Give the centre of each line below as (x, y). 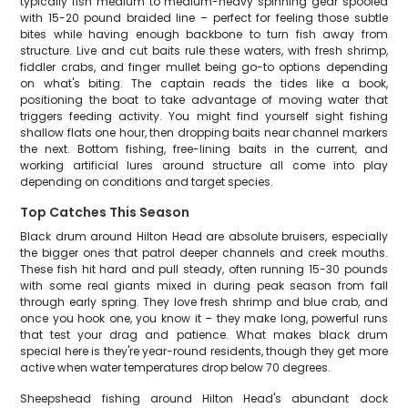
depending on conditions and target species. (147, 182)
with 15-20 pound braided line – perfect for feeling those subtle (204, 18)
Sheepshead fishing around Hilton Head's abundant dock (204, 398)
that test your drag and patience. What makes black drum (204, 335)
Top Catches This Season (105, 212)
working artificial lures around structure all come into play (204, 165)
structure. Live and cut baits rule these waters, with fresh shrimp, (204, 51)
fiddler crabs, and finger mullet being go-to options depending (204, 67)
